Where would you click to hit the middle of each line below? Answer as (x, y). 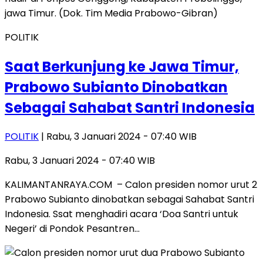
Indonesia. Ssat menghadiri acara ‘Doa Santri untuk (122, 214)
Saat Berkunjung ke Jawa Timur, (122, 66)
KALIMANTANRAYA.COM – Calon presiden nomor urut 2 (131, 185)
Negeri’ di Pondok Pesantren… (72, 229)
